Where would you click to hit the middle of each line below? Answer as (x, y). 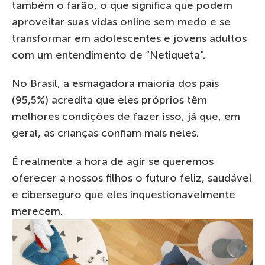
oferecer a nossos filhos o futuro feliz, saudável (132, 178)
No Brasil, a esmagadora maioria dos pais (115, 83)
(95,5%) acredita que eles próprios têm (109, 100)
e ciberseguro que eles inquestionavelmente (124, 194)
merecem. (37, 211)
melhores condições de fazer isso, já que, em (126, 116)
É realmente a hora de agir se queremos (113, 161)
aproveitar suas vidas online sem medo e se (121, 22)
